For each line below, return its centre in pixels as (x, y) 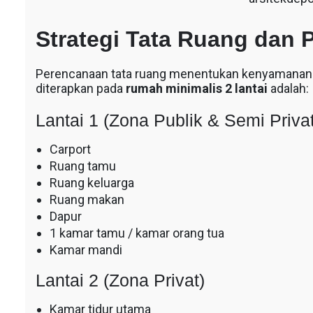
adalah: (288, 88)
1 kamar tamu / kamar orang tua (137, 233)
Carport (70, 149)
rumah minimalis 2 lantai (196, 88)
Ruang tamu (82, 166)
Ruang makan (87, 199)
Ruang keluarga (92, 182)
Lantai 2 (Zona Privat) (120, 280)
